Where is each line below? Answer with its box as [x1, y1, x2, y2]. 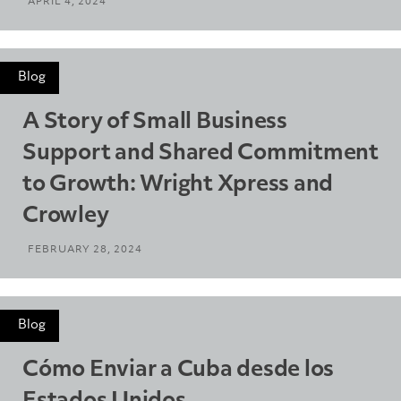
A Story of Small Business [22, 111, 287, 133]
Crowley [22, 205, 109, 227]
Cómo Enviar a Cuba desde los [22, 359, 334, 381]
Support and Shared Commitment [22, 142, 379, 165]
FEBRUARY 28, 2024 [28, 244, 142, 255]
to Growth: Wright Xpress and [22, 174, 333, 196]
